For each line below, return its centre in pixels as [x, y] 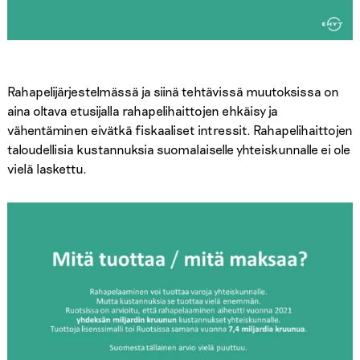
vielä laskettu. [47, 168]
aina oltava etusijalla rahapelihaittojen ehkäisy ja [142, 110]
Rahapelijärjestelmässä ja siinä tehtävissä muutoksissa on [173, 91]
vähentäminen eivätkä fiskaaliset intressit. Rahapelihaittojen [180, 129]
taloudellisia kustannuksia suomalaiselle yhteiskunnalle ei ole [178, 149]
